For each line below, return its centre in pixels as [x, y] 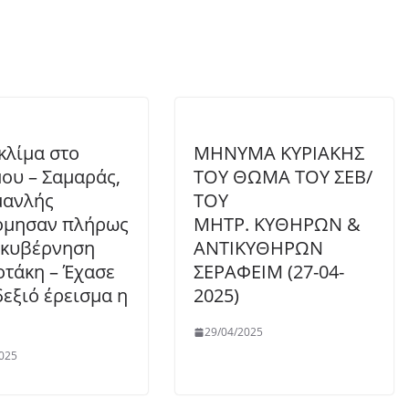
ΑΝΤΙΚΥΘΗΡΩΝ [258, 248]
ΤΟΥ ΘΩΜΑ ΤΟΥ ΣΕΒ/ [283, 177]
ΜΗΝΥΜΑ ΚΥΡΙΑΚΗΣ [279, 153]
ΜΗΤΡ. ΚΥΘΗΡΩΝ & [277, 224]
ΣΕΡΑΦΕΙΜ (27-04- [269, 272]
